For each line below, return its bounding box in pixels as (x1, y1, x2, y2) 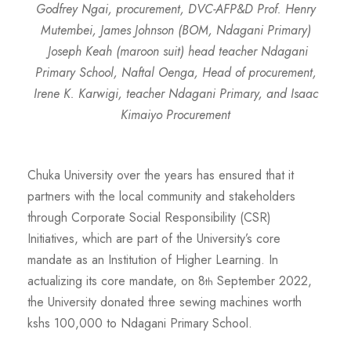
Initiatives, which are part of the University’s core (27, 230, 280, 248)
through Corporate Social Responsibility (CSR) (27, 208, 271, 227)
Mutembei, (40, 21, 96, 40)
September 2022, (213, 272, 312, 291)
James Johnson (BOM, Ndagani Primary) (100, 21, 311, 40)
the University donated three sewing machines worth (27, 293, 302, 312)
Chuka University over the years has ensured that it (27, 166, 294, 185)
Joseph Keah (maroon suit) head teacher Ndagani (43, 42, 308, 61)
